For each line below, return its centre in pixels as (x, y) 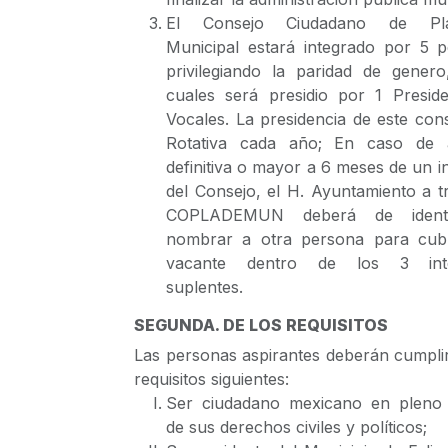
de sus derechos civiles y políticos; (296, 427)
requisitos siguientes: (211, 379)
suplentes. (204, 287)
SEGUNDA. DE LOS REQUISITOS (261, 325)
